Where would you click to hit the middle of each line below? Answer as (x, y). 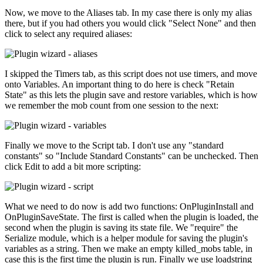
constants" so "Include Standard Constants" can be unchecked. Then (131, 156)
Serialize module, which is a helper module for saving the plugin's (126, 238)
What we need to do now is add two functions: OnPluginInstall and (129, 206)
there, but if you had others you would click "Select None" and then (130, 23)
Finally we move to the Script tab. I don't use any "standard (114, 145)
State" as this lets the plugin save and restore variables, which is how (131, 95)
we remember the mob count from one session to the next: (112, 105)
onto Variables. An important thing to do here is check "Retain (119, 84)
